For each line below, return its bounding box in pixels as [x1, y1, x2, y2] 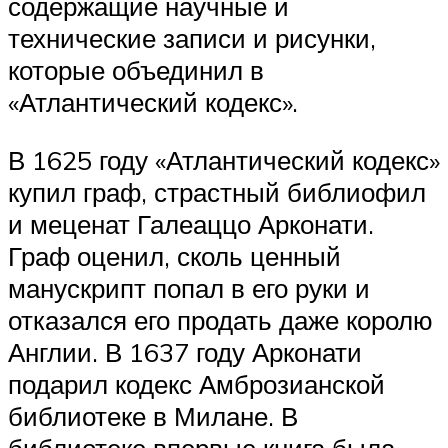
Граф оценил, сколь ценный [8, 239, 341, 272]
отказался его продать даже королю [8, 303, 433, 336]
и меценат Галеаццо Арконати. [8, 207, 374, 240]
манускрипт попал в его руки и [8, 271, 370, 304]
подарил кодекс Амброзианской [8, 367, 385, 400]
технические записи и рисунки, [8, 22, 376, 54]
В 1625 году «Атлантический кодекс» [8, 143, 440, 176]
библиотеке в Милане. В [8, 399, 298, 432]
